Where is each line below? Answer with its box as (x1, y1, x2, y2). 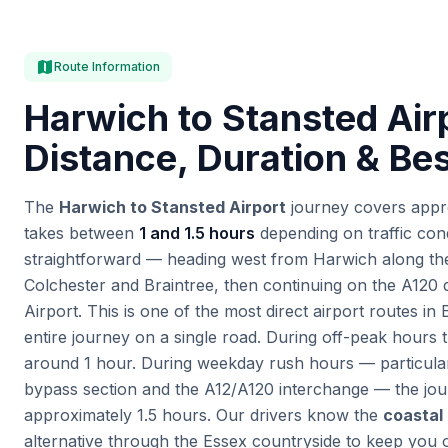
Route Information (54, 59, 160, 74)
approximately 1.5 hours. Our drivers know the (24, 405, 383, 425)
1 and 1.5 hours (139, 223, 255, 243)
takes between (24, 223, 139, 243)
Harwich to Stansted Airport (59, 197, 286, 217)
